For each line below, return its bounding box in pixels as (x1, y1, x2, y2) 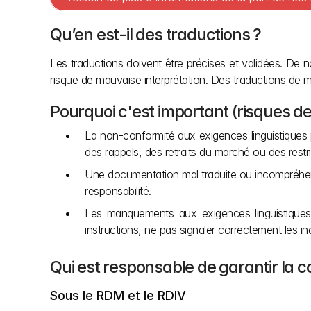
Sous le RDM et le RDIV (50, 288, 186, 303)
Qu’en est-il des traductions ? (50, 24, 261, 44)
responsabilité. (85, 184, 151, 198)
